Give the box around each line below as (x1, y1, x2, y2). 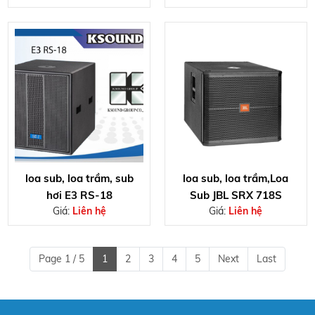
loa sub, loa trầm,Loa (183, 172, 289, 186)
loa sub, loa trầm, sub (25, 172, 134, 186)
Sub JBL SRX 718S (189, 188, 282, 202)
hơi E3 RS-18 (46, 188, 112, 202)
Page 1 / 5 (39, 252, 84, 266)
